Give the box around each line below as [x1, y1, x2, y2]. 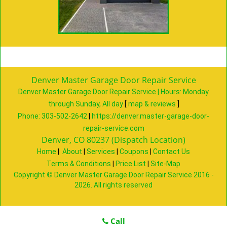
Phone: [18, 112, 40, 120]
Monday [183, 88, 209, 96]
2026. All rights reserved [74, 181, 153, 189]
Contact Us [153, 147, 190, 156]
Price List [116, 160, 146, 168]
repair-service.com [83, 124, 144, 132]
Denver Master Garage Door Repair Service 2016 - [52, 171, 214, 179]
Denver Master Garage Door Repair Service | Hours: [18, 88, 183, 96]
